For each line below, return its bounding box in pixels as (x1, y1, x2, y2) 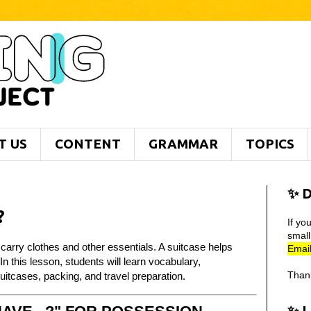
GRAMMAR (149, 136, 218, 152)
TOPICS (246, 136, 294, 152)
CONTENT (55, 136, 121, 152)
